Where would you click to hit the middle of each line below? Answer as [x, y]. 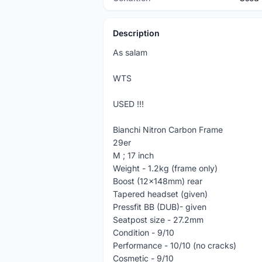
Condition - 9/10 [144, 232]
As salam [130, 52]
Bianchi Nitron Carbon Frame [168, 130]
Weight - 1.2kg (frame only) [165, 168]
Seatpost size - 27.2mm [158, 220]
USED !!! [128, 104]
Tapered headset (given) [160, 194]
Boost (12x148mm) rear [158, 181]
